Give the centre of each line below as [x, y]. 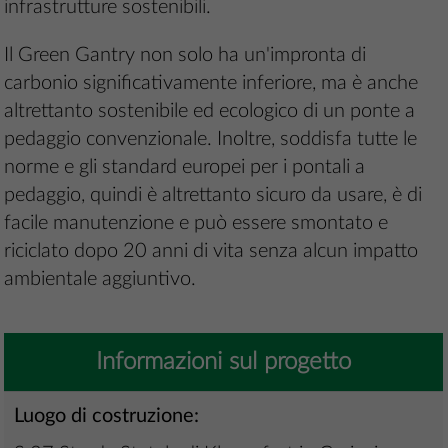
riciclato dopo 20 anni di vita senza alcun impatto [211, 251]
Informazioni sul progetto [224, 362]
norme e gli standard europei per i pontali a [185, 167]
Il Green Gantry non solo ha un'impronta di [185, 55]
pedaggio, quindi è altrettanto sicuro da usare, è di [213, 195]
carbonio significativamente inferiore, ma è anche [211, 83]
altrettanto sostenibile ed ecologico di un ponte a [210, 111]
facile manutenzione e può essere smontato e [196, 223]
